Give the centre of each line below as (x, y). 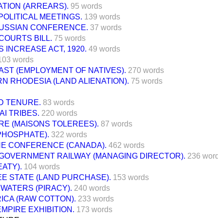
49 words (104, 49)
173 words (94, 209)
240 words (92, 188)
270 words (146, 70)
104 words (42, 166)
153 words (131, 177)
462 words (127, 145)
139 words (102, 17)
